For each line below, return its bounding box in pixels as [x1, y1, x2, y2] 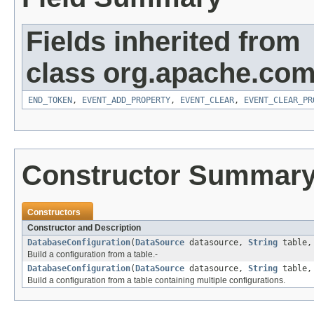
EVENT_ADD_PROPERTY [82, 95, 170, 105]
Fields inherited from [26, 25, 301, 57]
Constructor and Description [27, 222, 141, 233]
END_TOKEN [28, 95, 72, 105]
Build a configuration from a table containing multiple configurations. [27, 275, 285, 285]
